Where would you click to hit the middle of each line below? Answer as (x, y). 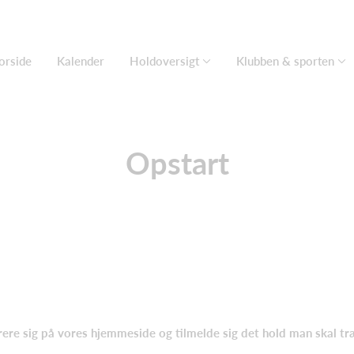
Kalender (81, 61)
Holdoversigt (164, 61)
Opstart (177, 163)
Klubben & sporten (285, 61)
